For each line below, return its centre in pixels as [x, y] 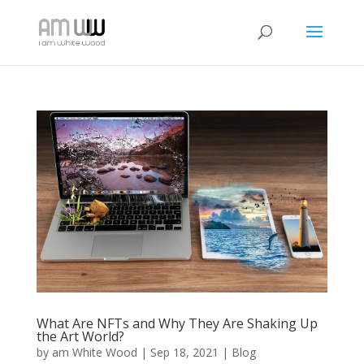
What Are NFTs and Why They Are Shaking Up [177, 323]
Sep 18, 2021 [184, 352]
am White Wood [94, 352]
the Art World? [80, 336]
